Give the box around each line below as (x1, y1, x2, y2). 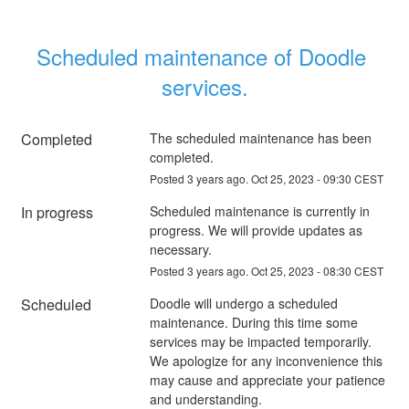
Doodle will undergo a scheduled (149, 293, 338, 312)
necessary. (149, 239, 212, 258)
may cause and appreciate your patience (149, 370, 385, 389)
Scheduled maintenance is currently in (149, 201, 370, 220)
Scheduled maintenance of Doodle (37, 39, 366, 72)
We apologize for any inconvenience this (149, 351, 383, 370)
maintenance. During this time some (149, 312, 358, 331)
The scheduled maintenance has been (149, 128, 372, 147)
